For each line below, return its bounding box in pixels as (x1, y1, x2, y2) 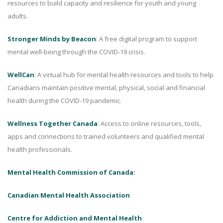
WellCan (7, 70, 34, 79)
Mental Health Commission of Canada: (7, 168, 135, 177)
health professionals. (7, 145, 72, 154)
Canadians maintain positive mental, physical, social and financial (7, 83, 205, 92)
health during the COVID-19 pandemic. (7, 96, 121, 105)
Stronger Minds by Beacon (7, 34, 96, 43)
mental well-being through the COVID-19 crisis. (7, 47, 145, 56)
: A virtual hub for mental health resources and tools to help (34, 70, 214, 79)
